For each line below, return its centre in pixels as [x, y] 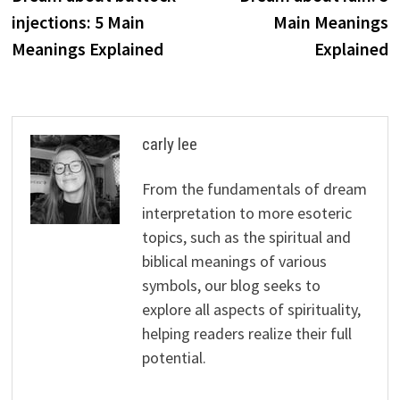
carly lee [169, 144]
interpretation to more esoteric [246, 212]
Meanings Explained [87, 48]
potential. [174, 357]
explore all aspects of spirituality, [251, 309]
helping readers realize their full [246, 333]
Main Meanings [331, 21]
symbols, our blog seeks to [231, 285]
